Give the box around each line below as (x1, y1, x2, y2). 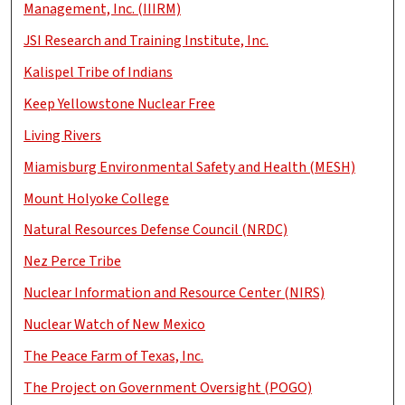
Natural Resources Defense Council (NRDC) (24, 220, 288, 240)
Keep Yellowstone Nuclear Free (24, 93, 216, 114)
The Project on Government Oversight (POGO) (24, 377, 313, 398)
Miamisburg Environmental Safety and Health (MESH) (24, 156, 356, 177)
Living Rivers (24, 125, 102, 146)
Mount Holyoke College (24, 188, 170, 209)
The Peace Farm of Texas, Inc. (24, 345, 204, 366)
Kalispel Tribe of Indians (24, 62, 174, 83)
